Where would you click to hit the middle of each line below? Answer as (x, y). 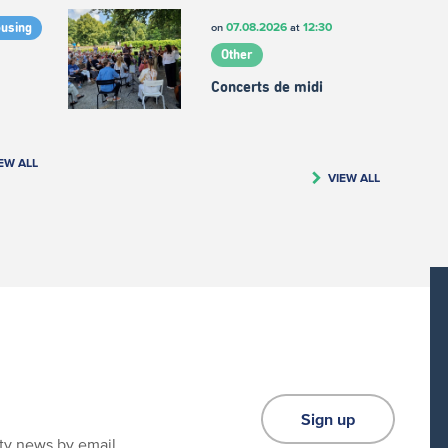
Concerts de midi (266, 88)
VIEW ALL (353, 177)
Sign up (328, 419)
